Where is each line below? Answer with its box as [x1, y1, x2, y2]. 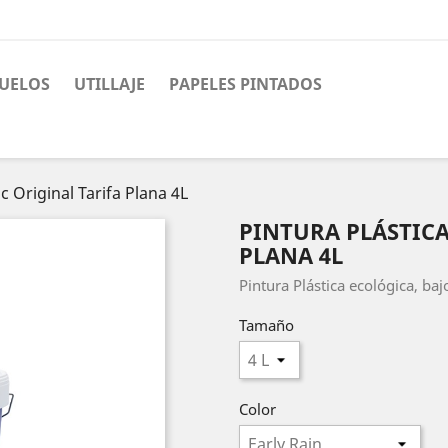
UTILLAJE [74, 73, 145, 95]
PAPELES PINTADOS [169, 73, 322, 95]
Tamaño [239, 314, 294, 335]
